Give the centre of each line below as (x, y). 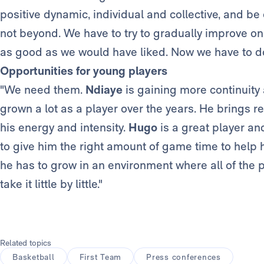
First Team (100, 257)
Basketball (34, 257)
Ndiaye (104, 90)
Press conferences (184, 257)
